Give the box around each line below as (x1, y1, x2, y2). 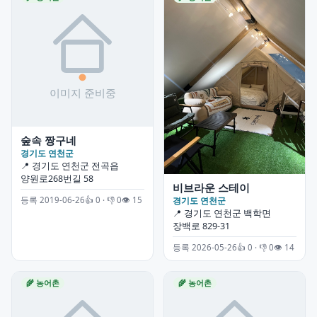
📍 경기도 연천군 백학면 (173, 207, 271, 219)
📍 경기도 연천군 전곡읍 (21, 160, 119, 173)
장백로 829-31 (173, 219, 230, 232)
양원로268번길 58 (21, 173, 93, 185)
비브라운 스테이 (173, 180, 250, 195)
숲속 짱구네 (21, 133, 76, 148)
